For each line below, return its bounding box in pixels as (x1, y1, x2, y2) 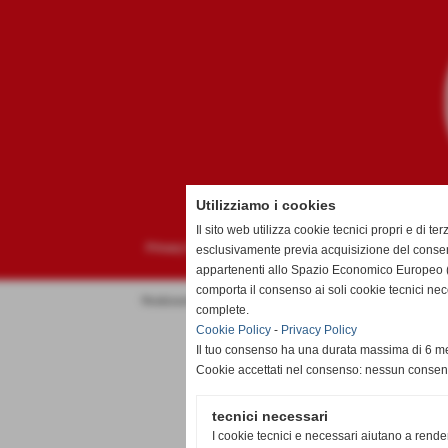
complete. (196, 303, 249, 317)
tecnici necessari (212, 408, 328, 424)
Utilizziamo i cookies (196, 197, 336, 213)
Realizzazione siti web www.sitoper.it (141, 295, 307, 307)
